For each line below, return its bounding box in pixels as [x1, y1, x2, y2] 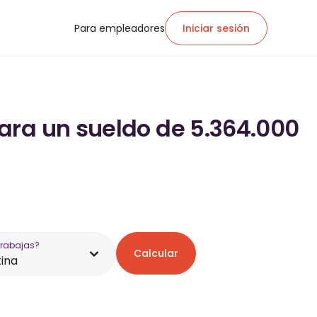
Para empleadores [74, 21, 165, 35]
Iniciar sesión [183, 21, 250, 35]
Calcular [134, 246, 178, 260]
